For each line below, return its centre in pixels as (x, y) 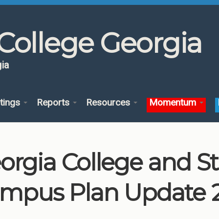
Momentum (174, 102)
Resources (109, 102)
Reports (54, 102)
